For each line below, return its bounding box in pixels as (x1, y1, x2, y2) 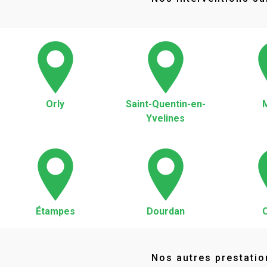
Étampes (35, 206, 75, 218)
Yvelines (146, 113, 185, 125)
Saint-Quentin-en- (125, 98, 206, 110)
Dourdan (146, 206, 185, 218)
